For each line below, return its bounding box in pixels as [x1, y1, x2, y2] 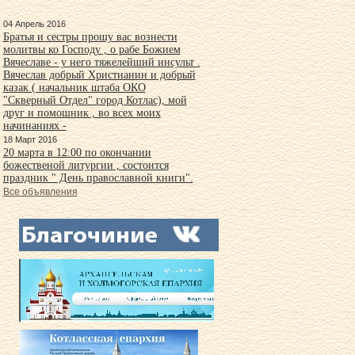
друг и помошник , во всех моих [2, 107, 161, 119]
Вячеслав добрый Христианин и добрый [2, 69, 196, 81]
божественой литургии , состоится [2, 159, 169, 171]
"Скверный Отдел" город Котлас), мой [2, 94, 187, 106]
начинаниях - [2, 120, 67, 132]
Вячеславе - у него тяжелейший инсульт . [2, 56, 200, 68]
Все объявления [2, 186, 78, 197]
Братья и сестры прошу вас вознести [2, 31, 177, 43]
